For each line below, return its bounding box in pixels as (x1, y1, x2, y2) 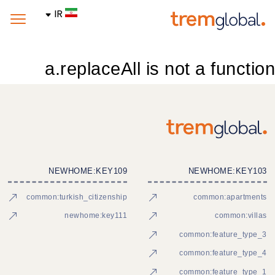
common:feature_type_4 (179, 249, 267, 258)
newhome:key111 (64, 211, 128, 220)
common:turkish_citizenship (26, 192, 128, 201)
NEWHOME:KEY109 (48, 166, 128, 176)
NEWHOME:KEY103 (188, 166, 267, 176)
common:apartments (193, 192, 267, 201)
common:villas (215, 211, 267, 220)
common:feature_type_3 (179, 230, 267, 239)
